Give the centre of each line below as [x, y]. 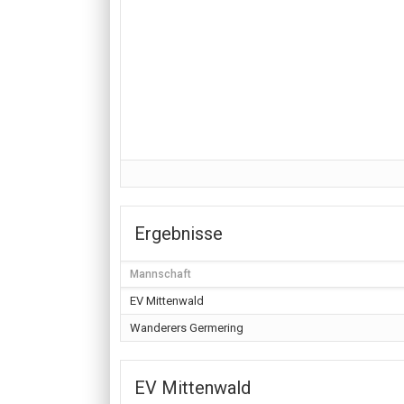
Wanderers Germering [187, 328]
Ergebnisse [179, 234]
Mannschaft [161, 274]
